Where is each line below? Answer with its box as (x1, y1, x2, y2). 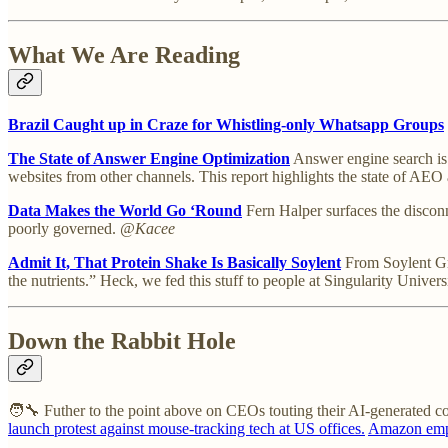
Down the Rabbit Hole (8, 328, 236, 355)
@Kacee (120, 220, 175, 238)
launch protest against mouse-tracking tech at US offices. (8, 419, 365, 437)
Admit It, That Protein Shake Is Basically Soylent (8, 254, 341, 272)
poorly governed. (8, 220, 120, 238)
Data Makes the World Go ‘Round (8, 202, 242, 220)
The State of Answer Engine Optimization (8, 150, 290, 168)
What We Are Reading (8, 42, 240, 69)
